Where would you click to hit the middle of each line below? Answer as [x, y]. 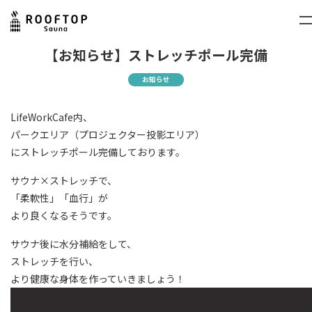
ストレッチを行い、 [54, 261]
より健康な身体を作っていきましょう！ [98, 279]
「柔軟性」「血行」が [59, 198]
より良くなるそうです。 [64, 215]
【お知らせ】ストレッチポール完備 [156, 55]
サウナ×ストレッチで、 [64, 180]
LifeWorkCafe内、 [52, 117]
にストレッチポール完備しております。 [98, 152]
